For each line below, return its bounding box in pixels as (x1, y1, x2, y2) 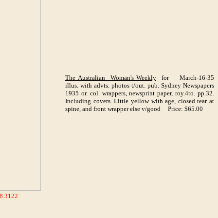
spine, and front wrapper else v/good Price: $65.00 (65, 105, 203, 112)
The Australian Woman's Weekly (65, 74, 156, 81)
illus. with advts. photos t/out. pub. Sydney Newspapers (65, 82, 214, 89)
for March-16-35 (156, 74, 214, 81)
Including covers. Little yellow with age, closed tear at (65, 97, 214, 105)
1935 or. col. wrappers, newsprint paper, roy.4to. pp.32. (65, 90, 214, 97)
